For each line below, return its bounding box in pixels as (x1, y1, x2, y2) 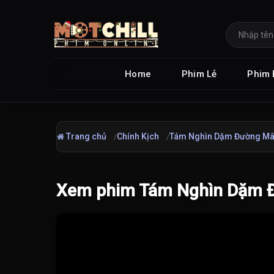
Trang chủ (64, 131, 106, 141)
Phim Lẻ (182, 68, 217, 80)
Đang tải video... (56, 223, 124, 234)
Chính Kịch (117, 131, 159, 141)
